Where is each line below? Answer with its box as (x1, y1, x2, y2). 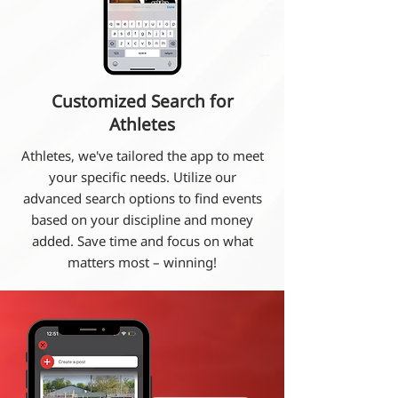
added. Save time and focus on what (31, 232, 253, 250)
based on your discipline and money (31, 211, 253, 228)
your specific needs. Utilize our (48, 168, 236, 186)
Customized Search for (51, 90, 234, 113)
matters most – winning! (68, 253, 217, 271)
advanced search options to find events (22, 189, 262, 207)
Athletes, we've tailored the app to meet (20, 147, 264, 164)
